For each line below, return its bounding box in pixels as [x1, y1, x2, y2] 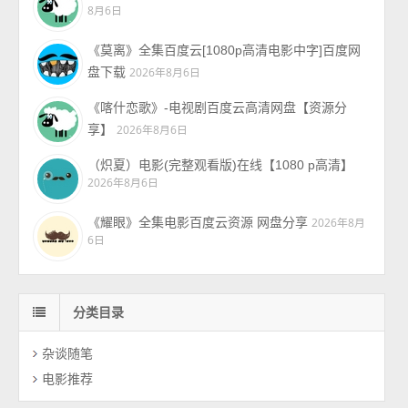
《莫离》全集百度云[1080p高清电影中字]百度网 [87, 43, 362, 58]
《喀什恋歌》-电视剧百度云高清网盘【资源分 [87, 100, 348, 116]
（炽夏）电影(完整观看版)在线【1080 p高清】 [87, 158, 354, 173]
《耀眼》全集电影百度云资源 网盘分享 [87, 215, 309, 230]
